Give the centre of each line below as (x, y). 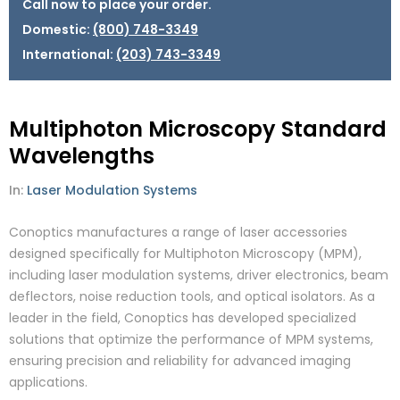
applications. (48, 382)
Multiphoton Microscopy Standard (198, 129)
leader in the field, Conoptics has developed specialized (183, 317)
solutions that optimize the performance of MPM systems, (191, 339)
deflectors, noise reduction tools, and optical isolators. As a (192, 296)
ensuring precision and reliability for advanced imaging (180, 360)
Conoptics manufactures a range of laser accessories (178, 232)
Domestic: (58, 29)
